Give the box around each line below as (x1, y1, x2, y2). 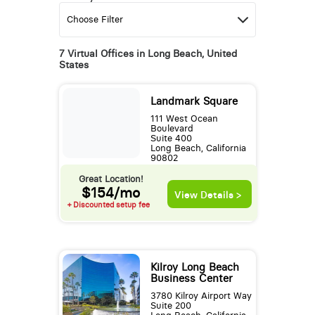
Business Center (150, 272, 233, 285)
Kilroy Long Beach (150, 261, 239, 274)
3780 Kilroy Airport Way (150, 290, 252, 302)
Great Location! (78, 174, 143, 185)
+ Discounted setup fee (67, 200, 150, 210)
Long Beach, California (150, 143, 246, 154)
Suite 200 (150, 300, 191, 311)
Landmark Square (150, 95, 238, 108)
